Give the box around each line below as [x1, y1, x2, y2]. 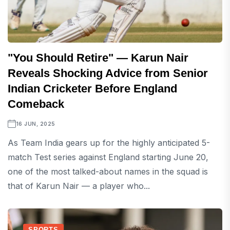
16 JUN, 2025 [16, 121, 55, 127]
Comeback [8, 98, 64, 111]
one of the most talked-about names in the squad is [8, 166, 208, 177]
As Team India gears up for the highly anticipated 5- [8, 138, 210, 148]
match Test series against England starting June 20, [8, 152, 208, 163]
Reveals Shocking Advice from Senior [8, 67, 208, 80]
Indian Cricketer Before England [8, 82, 177, 95]
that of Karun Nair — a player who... [8, 181, 150, 191]
